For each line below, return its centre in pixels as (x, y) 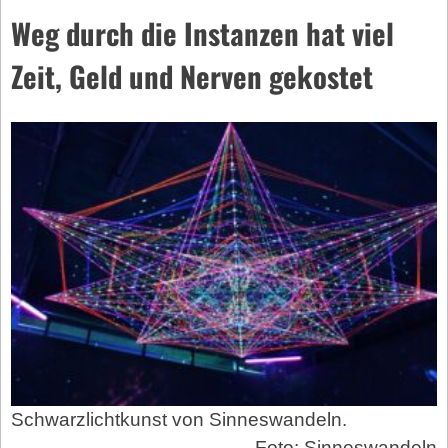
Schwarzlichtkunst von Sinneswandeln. (179, 419)
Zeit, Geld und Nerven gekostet (192, 75)
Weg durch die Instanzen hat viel (202, 32)
